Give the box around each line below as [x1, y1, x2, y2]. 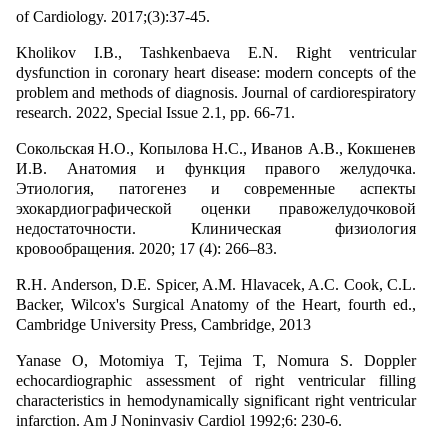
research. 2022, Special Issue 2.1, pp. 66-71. [16, 103, 295, 121]
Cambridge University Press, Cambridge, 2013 [16, 315, 311, 333]
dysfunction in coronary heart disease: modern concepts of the [16, 63, 416, 81]
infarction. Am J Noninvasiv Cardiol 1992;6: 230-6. [16, 411, 342, 429]
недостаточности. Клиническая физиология [16, 219, 416, 237]
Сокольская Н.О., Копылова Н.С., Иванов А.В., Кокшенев [16, 139, 416, 157]
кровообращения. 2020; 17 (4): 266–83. [16, 239, 277, 257]
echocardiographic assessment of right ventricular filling [16, 371, 416, 389]
